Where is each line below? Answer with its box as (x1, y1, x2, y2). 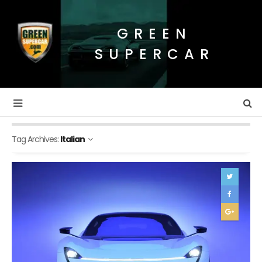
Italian (60, 133, 85, 145)
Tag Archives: (12, 133, 60, 145)
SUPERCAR (94, 44, 215, 64)
